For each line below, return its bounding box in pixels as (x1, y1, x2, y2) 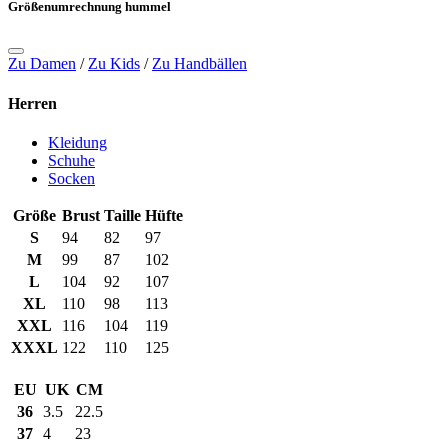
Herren (8, 94, 57, 112)
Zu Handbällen (152, 55, 247, 73)
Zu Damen (8, 55, 76, 73)
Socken (48, 169, 95, 187)
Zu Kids (88, 55, 140, 73)
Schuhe (48, 151, 95, 169)
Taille (104, 206, 141, 224)
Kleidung (48, 133, 107, 151)
